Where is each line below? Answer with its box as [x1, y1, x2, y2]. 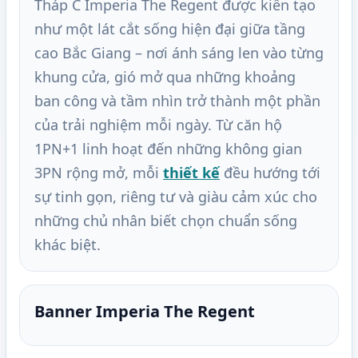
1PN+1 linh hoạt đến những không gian [34, 139, 302, 159]
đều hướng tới [220, 163, 320, 183]
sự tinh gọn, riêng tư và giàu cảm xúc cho [34, 187, 317, 207]
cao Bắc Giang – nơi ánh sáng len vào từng [34, 43, 324, 63]
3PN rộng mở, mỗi [34, 163, 163, 183]
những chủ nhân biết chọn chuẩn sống [34, 211, 297, 231]
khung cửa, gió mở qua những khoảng [34, 67, 296, 87]
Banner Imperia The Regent [34, 300, 255, 323]
